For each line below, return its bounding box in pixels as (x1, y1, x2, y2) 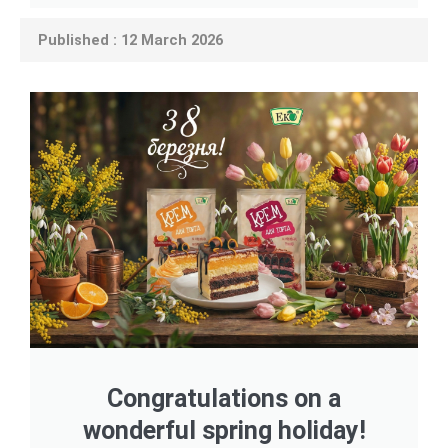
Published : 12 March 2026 (30, 30, 223, 49)
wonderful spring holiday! (82, 415, 366, 445)
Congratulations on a (107, 383, 341, 413)
